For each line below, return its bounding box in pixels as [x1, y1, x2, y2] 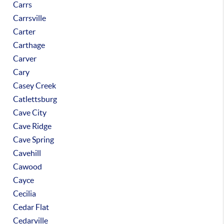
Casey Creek [13, 81, 56, 90]
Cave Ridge [13, 121, 52, 130]
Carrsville [13, 13, 46, 22]
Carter [13, 27, 36, 36]
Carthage [13, 40, 45, 49]
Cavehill [13, 148, 41, 157]
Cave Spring [13, 135, 54, 144]
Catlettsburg [13, 94, 57, 103]
